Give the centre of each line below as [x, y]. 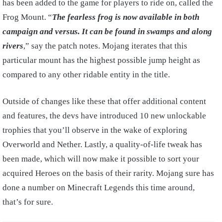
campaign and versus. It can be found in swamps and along [107, 31]
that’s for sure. [29, 202]
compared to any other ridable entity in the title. [87, 74]
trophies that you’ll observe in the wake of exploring [95, 130]
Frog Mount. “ [27, 17]
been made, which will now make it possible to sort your [101, 159]
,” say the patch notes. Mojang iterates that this [105, 46]
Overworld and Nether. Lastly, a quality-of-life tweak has [102, 144]
